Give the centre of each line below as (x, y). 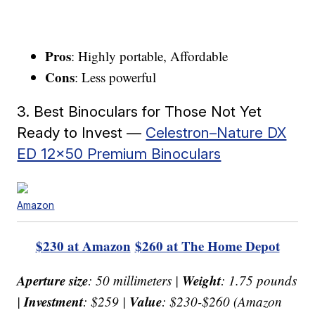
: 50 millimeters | (135, 280)
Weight (202, 280)
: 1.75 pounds (259, 280)
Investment (54, 301)
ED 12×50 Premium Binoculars (119, 153)
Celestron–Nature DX (216, 132)
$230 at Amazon (83, 245)
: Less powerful (116, 77)
